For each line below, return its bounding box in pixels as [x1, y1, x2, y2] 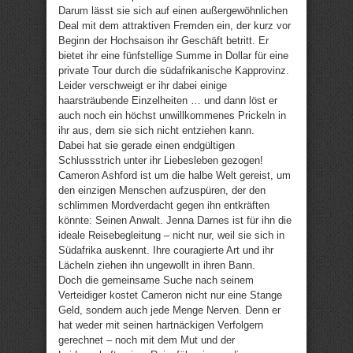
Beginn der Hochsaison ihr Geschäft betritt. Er [58, 35, 269, 46]
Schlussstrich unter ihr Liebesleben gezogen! [58, 154, 263, 166]
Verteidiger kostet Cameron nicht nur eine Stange [58, 289, 282, 301]
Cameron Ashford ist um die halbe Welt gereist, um [58, 169, 291, 181]
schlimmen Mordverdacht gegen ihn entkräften [58, 199, 269, 211]
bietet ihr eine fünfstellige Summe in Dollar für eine [58, 50, 288, 61]
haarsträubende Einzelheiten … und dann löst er [58, 95, 277, 106]
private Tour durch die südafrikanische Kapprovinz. [58, 65, 289, 76]
